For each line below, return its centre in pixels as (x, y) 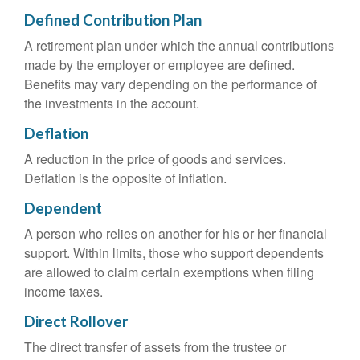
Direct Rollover (76, 321)
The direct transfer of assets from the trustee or (155, 347)
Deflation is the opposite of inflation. (125, 178)
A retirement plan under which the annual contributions (179, 45)
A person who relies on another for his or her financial (176, 233)
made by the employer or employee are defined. (160, 65)
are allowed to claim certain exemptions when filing (169, 272)
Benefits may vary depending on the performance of (170, 84)
